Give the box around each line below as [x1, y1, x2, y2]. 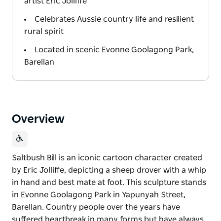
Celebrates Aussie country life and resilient [35, 15, 194, 23]
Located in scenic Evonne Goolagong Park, [35, 45, 194, 54]
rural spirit [24, 27, 64, 36]
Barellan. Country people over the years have [12, 203, 180, 211]
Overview [12, 113, 65, 125]
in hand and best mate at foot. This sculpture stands [12, 178, 206, 186]
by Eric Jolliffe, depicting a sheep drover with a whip [12, 166, 206, 174]
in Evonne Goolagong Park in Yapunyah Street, [12, 190, 185, 199]
